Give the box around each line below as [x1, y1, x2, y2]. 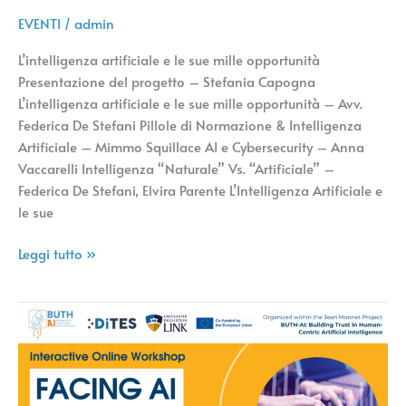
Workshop [17, 304, 81, 323]
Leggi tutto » [18, 245, 96, 264]
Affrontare [17, 369, 82, 388]
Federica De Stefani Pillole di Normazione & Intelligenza [18, 116, 362, 135]
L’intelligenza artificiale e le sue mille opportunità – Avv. [18, 94, 362, 113]
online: [17, 347, 59, 366]
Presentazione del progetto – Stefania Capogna [18, 72, 315, 92]
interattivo [17, 325, 82, 344]
